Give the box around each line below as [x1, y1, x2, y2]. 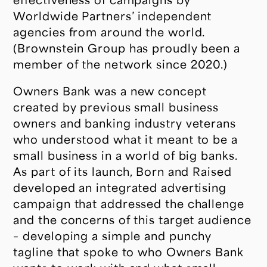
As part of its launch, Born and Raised [13, 164, 232, 179]
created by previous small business [13, 100, 219, 114]
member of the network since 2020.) [13, 57, 228, 72]
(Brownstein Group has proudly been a [13, 41, 240, 55]
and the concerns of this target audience [13, 212, 252, 227]
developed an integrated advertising [13, 180, 226, 195]
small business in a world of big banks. [13, 148, 237, 163]
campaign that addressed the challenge [13, 196, 244, 211]
